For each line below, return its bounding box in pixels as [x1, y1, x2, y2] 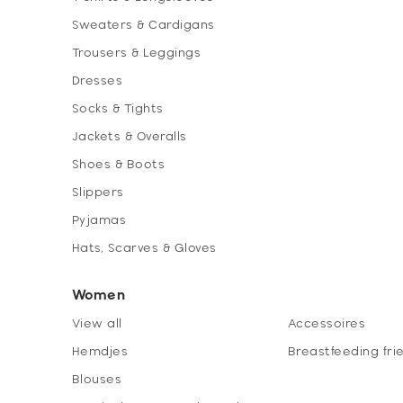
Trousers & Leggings [72, 44, 201, 60]
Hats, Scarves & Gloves [72, 239, 217, 255]
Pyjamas [72, 211, 127, 228]
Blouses [72, 371, 122, 387]
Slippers [72, 184, 124, 200]
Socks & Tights [72, 100, 164, 116]
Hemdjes [72, 343, 129, 359]
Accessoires [287, 315, 366, 331]
